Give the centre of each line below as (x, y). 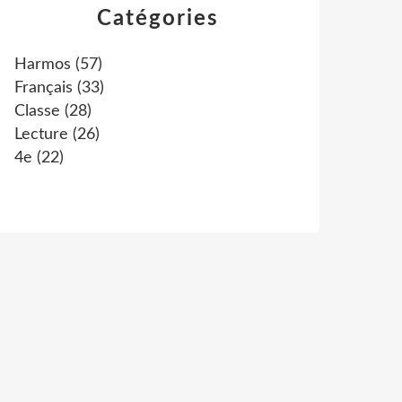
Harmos (43, 65)
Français (44, 88)
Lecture (41, 135)
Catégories (158, 19)
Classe (37, 111)
